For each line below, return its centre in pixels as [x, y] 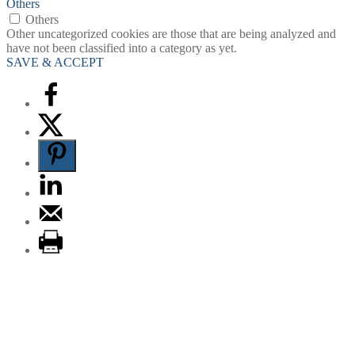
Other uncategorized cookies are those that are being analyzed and [171, 33]
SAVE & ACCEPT [55, 62]
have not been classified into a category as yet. [122, 48]
